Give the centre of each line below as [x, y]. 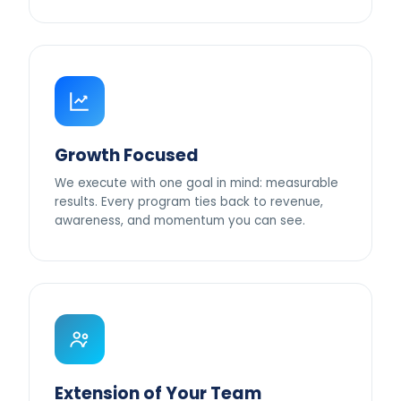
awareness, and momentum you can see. [180, 221]
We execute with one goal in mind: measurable [196, 183]
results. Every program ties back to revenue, [189, 202]
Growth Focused [127, 155]
